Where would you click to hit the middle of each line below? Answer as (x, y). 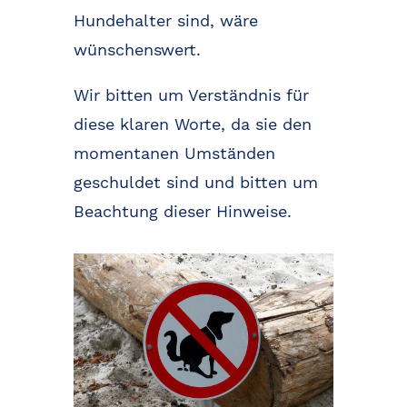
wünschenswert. (137, 49)
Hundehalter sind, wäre (165, 20)
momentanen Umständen (174, 153)
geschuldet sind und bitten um (195, 182)
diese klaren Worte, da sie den (192, 124)
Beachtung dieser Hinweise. (182, 211)
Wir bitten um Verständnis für (191, 94)
